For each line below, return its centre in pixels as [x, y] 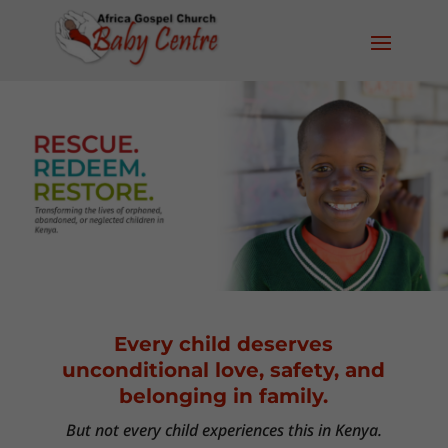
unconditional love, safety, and [224, 370]
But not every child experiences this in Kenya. [223, 430]
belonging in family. [224, 396]
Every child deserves [224, 344]
